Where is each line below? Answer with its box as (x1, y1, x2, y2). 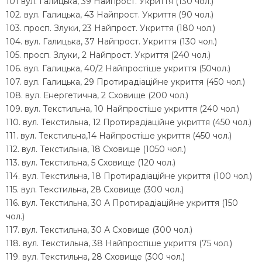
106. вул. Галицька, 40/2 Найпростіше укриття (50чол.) (6, 63, 230, 74)
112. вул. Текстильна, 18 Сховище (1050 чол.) (6, 143, 186, 154)
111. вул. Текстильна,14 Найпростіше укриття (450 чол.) (6, 130, 232, 141)
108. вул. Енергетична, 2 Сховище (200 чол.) (6, 89, 188, 101)
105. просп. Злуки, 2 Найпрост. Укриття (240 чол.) (6, 49, 211, 60)
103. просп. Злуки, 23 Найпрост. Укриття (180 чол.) (6, 22, 215, 33)
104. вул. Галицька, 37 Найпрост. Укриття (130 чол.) (6, 36, 217, 47)
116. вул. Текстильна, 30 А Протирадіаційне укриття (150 (6, 197, 238, 208)
